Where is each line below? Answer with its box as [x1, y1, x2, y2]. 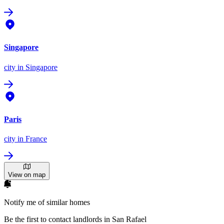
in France [15, 134, 47, 143]
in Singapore [15, 62, 57, 71]
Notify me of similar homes [4, 198, 90, 207]
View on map [8, 171, 45, 179]
